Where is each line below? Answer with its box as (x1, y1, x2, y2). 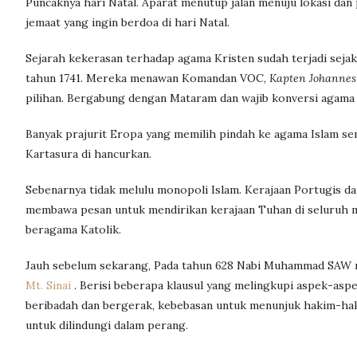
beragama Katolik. (25, 222, 121, 237)
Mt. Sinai (25, 278, 74, 292)
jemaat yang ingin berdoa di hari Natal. (25, 15, 229, 29)
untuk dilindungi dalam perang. (25, 318, 188, 332)
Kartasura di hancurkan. (25, 147, 151, 161)
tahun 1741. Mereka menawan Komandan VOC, (25, 71, 269, 85)
